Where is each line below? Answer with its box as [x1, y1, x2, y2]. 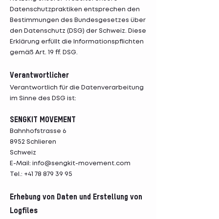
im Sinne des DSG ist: [10, 96, 76, 101]
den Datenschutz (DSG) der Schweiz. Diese [10, 28, 146, 34]
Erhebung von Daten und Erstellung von [10, 194, 142, 201]
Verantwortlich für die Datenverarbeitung [10, 85, 144, 90]
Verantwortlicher [10, 72, 69, 80]
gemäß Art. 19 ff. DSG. [10, 50, 78, 55]
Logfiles [10, 207, 38, 215]
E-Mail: [10, 161, 32, 166]
